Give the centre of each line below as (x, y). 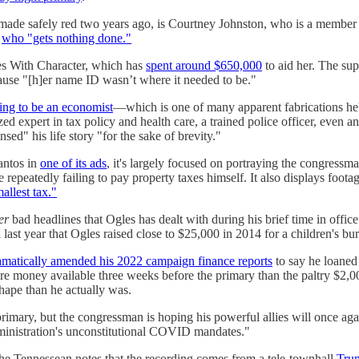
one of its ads (73, 163)
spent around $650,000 (204, 66)
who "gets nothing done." (67, 38)
